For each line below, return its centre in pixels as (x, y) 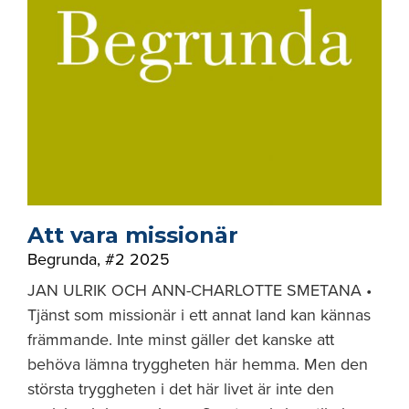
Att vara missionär (133, 235)
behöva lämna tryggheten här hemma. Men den (198, 364)
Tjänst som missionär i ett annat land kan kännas (199, 315)
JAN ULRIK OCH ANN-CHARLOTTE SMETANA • (199, 290)
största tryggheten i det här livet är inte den (181, 389)
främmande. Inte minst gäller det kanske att (181, 340)
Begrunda (62, 259)
